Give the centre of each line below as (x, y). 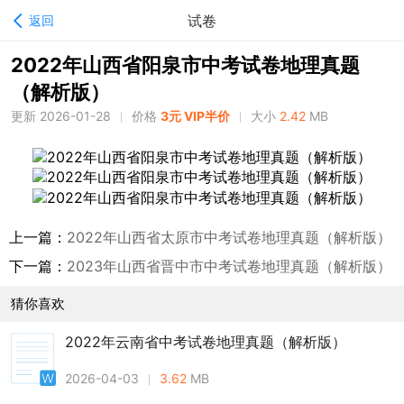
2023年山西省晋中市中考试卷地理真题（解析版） (229, 266)
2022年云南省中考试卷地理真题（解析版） (206, 341)
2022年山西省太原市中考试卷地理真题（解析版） (229, 237)
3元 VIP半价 (195, 116)
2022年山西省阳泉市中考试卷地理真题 (185, 65)
